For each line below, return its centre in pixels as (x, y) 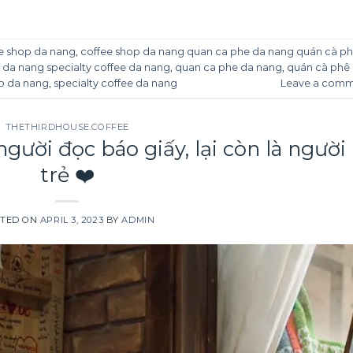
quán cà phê (318, 68)
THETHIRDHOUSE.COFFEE (67, 126)
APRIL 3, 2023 (72, 220)
